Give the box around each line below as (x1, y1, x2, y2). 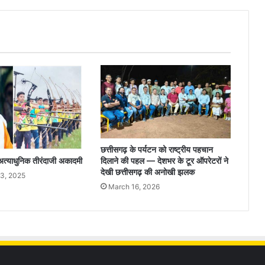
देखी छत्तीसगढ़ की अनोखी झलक (100, 166, 195, 177)
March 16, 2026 (108, 182, 160, 191)
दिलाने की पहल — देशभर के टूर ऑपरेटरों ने (100, 155, 228, 166)
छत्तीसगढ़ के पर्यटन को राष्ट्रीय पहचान (100, 144, 213, 155)
